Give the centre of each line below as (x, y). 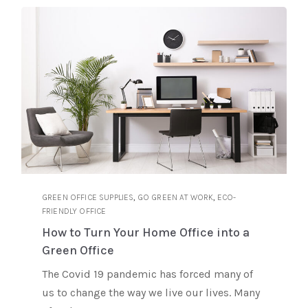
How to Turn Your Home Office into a (146, 233)
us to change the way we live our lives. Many (151, 293)
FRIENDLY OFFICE (74, 211)
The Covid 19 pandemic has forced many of (147, 274)
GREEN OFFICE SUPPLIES (88, 198)
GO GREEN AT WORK (175, 198)
